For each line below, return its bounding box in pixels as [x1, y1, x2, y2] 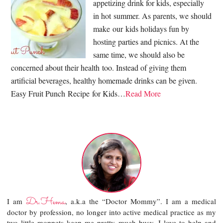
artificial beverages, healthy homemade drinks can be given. [11, 75, 198, 86]
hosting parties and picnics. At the [93, 36, 200, 47]
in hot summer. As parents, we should [93, 10, 212, 21]
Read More [125, 88, 161, 99]
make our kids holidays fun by [93, 23, 190, 34]
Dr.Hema [26, 195, 66, 210]
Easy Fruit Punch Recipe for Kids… [11, 88, 126, 99]
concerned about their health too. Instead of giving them [11, 62, 187, 73]
